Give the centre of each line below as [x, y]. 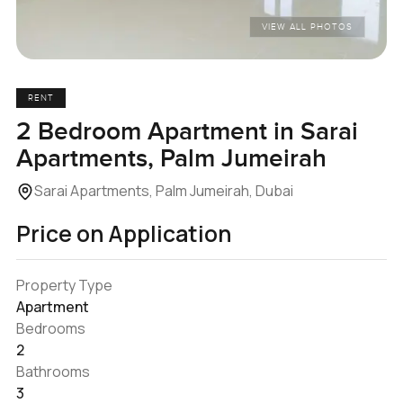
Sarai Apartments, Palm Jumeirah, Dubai [163, 190]
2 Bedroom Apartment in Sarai [187, 131]
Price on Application [123, 233]
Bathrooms [53, 371]
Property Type [64, 285]
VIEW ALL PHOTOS [308, 27]
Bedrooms [50, 328]
